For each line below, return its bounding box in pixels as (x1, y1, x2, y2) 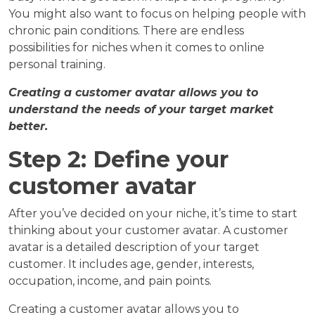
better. (8, 120, 48, 134)
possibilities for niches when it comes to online (8, 41, 264, 55)
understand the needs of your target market (8, 103, 274, 117)
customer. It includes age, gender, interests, (8, 257, 254, 271)
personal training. (8, 58, 105, 72)
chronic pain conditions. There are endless (8, 24, 244, 38)
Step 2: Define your (8, 146, 229, 174)
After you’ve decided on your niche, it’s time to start (8, 207, 297, 221)
